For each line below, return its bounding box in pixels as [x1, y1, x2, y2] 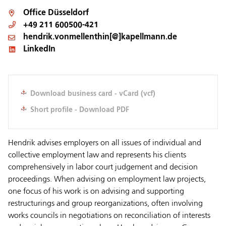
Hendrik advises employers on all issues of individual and [8, 139, 201, 147]
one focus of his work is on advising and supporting [8, 188, 184, 196]
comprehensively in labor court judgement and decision [8, 163, 198, 172]
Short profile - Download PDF [30, 106, 129, 114]
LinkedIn [23, 45, 55, 53]
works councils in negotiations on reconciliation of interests [8, 212, 210, 220]
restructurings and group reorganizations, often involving [8, 200, 203, 208]
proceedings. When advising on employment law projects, [8, 176, 206, 184]
